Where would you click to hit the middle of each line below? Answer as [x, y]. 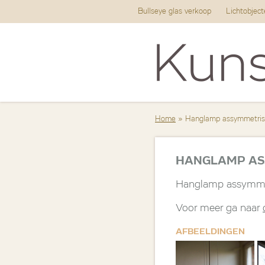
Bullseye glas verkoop [174, 12]
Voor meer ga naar [219, 208]
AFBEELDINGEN [210, 232]
